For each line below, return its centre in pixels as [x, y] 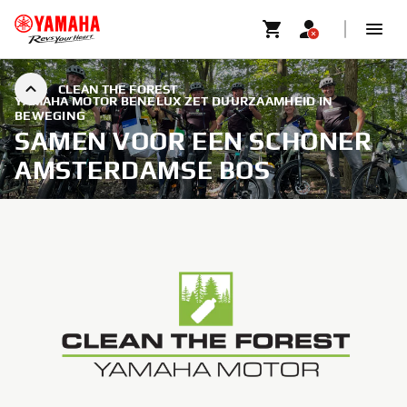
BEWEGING [50, 115]
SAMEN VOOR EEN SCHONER [194, 141]
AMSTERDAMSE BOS [143, 170]
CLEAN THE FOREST [118, 89]
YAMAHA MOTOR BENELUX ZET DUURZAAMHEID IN [174, 101]
